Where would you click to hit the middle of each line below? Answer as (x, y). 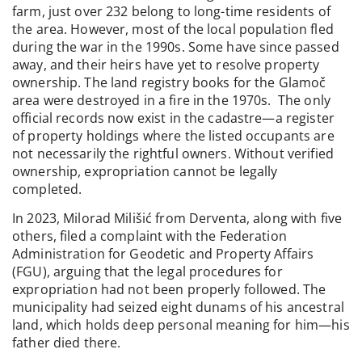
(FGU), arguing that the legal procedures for (147, 272)
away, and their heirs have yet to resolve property (166, 64)
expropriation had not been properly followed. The (169, 290)
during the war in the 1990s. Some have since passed (176, 46)
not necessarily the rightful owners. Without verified (173, 153)
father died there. (67, 343)
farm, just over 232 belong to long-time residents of (171, 11)
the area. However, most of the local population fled (173, 29)
